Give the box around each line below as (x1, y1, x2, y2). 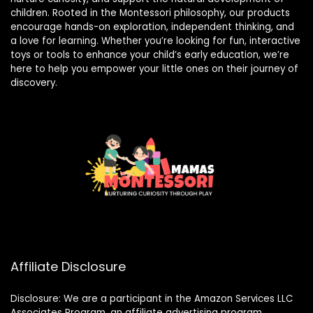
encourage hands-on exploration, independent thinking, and (10, 20, 294, 34)
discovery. (10, 75, 57, 89)
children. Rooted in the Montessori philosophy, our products (10, 6, 290, 20)
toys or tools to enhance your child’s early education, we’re (10, 48, 289, 61)
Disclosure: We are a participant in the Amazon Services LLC (10, 292, 293, 306)
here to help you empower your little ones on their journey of (10, 61, 298, 75)
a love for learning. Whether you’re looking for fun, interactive (10, 34, 300, 48)
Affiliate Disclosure (10, 258, 126, 276)
